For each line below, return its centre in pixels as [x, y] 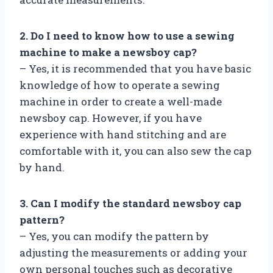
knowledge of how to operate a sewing [120, 85]
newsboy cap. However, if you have [111, 118]
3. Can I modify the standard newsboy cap [130, 203]
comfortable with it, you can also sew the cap [136, 151]
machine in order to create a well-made [121, 101]
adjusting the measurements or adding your [133, 252]
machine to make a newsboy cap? [108, 52]
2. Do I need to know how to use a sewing [127, 35]
